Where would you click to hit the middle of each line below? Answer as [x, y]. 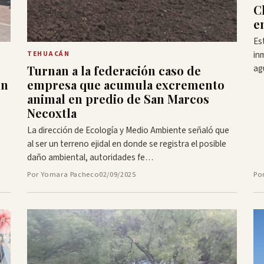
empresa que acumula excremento [126, 85]
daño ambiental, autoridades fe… [90, 158]
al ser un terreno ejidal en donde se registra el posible [127, 144]
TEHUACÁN [49, 54]
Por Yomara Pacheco [63, 175]
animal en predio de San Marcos [118, 99]
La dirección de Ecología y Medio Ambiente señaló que [128, 131]
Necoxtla [52, 113]
